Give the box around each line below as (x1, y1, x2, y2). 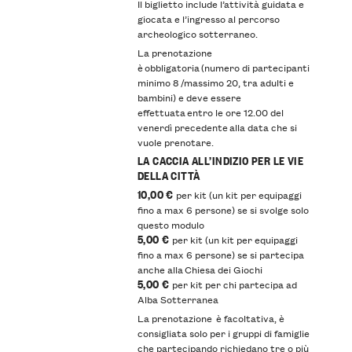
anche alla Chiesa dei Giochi (137, 261, 262, 277)
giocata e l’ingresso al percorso (137, 10, 280, 26)
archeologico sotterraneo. (137, 25, 258, 41)
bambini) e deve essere (137, 89, 241, 104)
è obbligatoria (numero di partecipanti (137, 59, 310, 75)
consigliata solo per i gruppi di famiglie (137, 324, 310, 340)
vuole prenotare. (137, 134, 214, 149)
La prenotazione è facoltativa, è (137, 310, 284, 325)
